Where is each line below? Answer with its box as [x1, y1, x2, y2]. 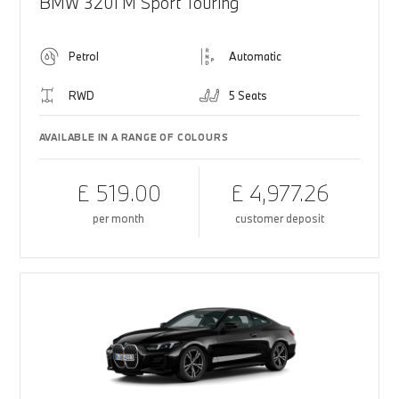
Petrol [68, 49, 99, 63]
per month [93, 211, 145, 225]
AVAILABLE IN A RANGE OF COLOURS [38, 131, 229, 143]
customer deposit [235, 211, 325, 225]
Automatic [229, 49, 281, 63]
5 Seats [229, 88, 267, 102]
